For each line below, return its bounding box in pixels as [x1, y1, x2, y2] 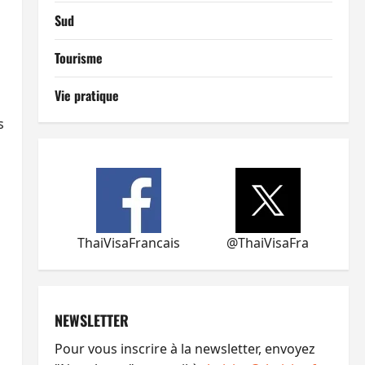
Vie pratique [54, 86, 119, 105]
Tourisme [54, 48, 103, 68]
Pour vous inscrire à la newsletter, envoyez [54, 340, 315, 358]
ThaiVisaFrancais [77, 234, 181, 252]
